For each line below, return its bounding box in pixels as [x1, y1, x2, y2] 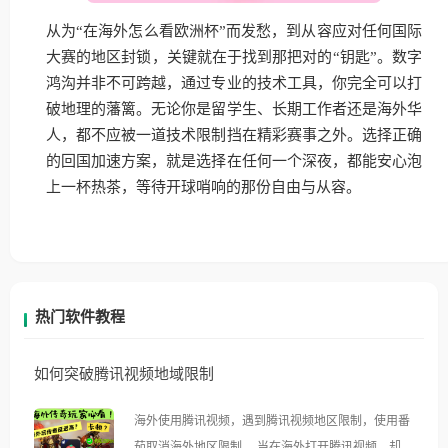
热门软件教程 [35, 307, 125, 327]
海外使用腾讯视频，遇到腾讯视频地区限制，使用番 [134, 413, 410, 429]
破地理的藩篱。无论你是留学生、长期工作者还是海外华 [46, 101, 422, 118]
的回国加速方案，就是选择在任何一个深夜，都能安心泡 [46, 153, 422, 170]
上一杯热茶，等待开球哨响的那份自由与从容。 [46, 179, 361, 196]
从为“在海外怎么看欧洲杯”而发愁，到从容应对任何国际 [46, 23, 422, 40]
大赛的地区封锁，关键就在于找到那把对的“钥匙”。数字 [46, 49, 422, 66]
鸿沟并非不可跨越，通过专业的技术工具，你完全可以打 [46, 75, 422, 92]
